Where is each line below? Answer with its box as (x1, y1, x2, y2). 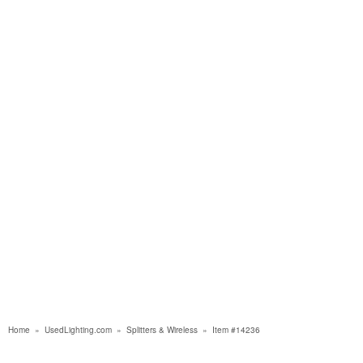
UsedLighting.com (45, 324, 112, 335)
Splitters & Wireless (126, 324, 198, 335)
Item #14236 (212, 324, 260, 335)
